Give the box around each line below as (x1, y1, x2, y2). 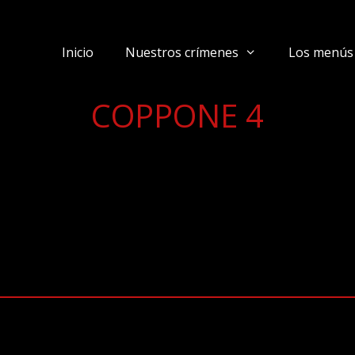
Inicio (62, 44, 94, 61)
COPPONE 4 (91, 94, 264, 137)
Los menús (288, 44, 353, 61)
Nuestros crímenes (125, 44, 239, 61)
